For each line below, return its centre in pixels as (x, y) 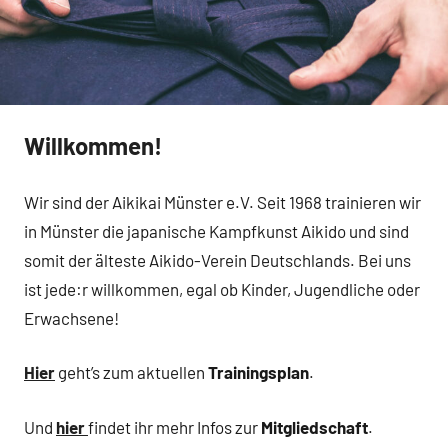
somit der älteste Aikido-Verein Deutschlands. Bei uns (217, 259)
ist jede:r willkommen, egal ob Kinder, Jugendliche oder (222, 288)
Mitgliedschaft (314, 426)
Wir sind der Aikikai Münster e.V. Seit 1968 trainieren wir (222, 201)
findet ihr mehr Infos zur (174, 426)
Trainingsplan (258, 372)
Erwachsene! (71, 317)
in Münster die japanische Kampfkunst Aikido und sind (216, 230)
